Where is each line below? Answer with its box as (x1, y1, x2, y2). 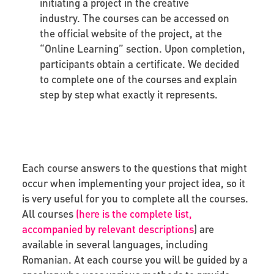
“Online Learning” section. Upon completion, (40, 41, 245, 55)
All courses (21, 206, 76, 220)
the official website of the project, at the (40, 26, 222, 40)
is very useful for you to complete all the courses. (21, 191, 248, 205)
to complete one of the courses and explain (40, 72, 237, 86)
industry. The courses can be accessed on (40, 10, 229, 24)
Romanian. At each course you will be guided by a (21, 252, 248, 266)
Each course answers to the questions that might (21, 160, 247, 174)
